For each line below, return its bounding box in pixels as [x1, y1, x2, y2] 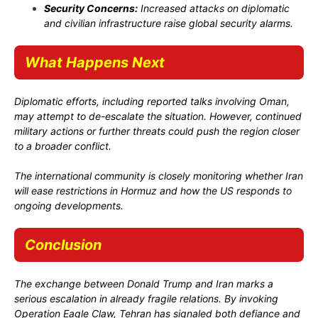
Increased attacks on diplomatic [138, 1, 290, 14]
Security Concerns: [44, 1, 138, 14]
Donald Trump [127, 277, 192, 290]
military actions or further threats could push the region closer [14, 124, 300, 137]
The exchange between [14, 277, 127, 290]
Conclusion [25, 236, 102, 253]
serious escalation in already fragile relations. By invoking [14, 292, 278, 305]
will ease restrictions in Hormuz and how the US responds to [14, 184, 292, 197]
